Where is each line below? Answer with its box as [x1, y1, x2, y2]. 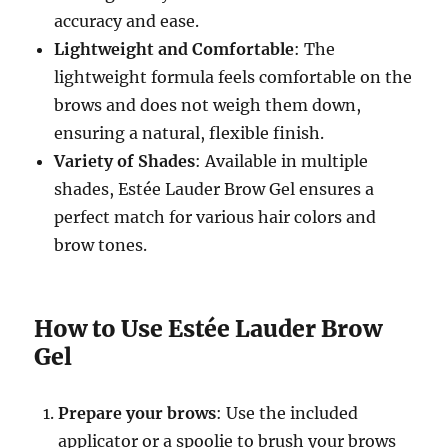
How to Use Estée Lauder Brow [34, 314, 383, 344]
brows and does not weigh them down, [54, 95, 362, 116]
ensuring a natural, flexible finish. [54, 123, 325, 144]
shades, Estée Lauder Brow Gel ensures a [54, 179, 375, 200]
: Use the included [216, 403, 359, 424]
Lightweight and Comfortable [54, 39, 295, 60]
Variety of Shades [54, 151, 196, 172]
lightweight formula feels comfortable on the [54, 67, 413, 88]
